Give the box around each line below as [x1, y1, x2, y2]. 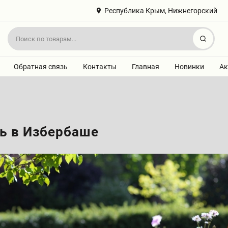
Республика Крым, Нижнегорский [104, 6, 217, 15]
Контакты [83, 63, 117, 71]
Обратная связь [14, 63, 68, 71]
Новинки [175, 63, 204, 71]
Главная [132, 63, 159, 71]
